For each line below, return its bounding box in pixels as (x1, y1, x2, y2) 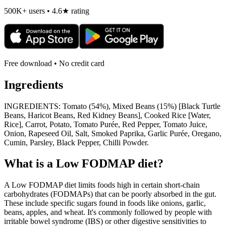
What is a (4, 157, 56, 171)
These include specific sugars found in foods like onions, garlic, (4, 199, 206, 208)
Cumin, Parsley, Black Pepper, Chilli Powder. (4, 138, 149, 147)
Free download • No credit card (4, 59, 104, 68)
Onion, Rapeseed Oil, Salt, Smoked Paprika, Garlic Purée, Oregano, (4, 129, 221, 138)
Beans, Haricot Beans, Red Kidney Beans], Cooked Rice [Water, (4, 110, 211, 120)
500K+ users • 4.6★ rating (4, 6, 89, 15)
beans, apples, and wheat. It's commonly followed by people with (4, 208, 212, 217)
